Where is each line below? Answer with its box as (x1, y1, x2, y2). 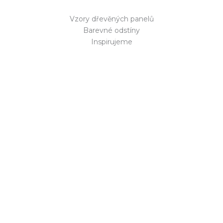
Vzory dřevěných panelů (69, 14, 154, 24)
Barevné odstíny (83, 26, 140, 35)
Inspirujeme (91, 37, 132, 47)
